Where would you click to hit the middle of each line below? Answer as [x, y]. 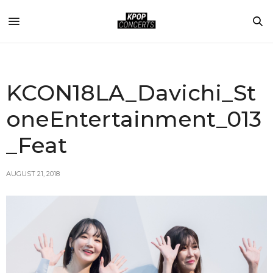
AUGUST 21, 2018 [33, 174]
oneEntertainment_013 [134, 119]
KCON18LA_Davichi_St [131, 93]
